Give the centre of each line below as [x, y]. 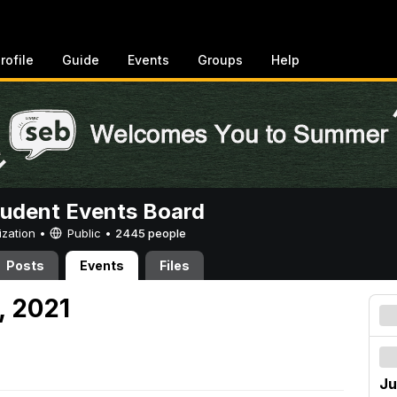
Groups [220, 60]
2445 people [151, 233]
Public [84, 233]
